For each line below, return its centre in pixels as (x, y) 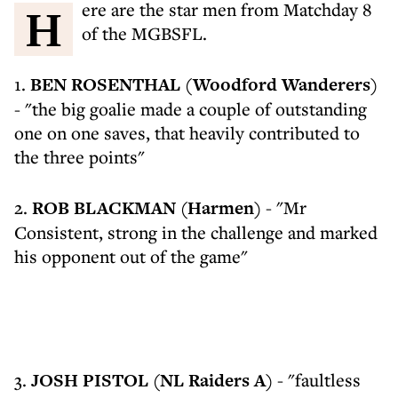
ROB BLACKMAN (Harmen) (147, 208)
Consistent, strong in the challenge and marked (196, 232)
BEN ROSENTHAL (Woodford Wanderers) (204, 84)
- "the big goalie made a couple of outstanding (191, 109)
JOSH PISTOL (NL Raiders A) (152, 380)
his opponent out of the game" (131, 256)
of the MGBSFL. (144, 33)
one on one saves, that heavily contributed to (187, 133)
